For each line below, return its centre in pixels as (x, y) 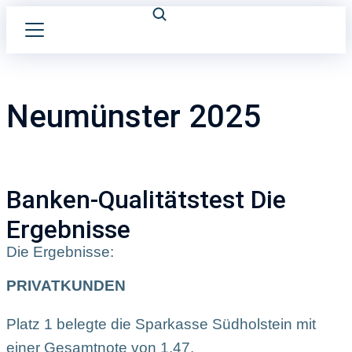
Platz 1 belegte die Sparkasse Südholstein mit (161, 324)
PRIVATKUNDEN (66, 285)
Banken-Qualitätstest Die (146, 199)
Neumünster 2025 (134, 116)
